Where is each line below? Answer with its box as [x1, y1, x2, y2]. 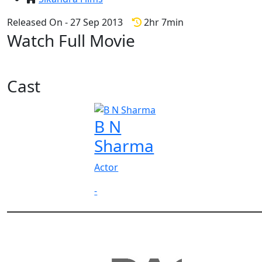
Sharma [94, 134, 154, 157]
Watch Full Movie [7, 29, 135, 51]
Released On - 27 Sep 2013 [7, 16, 132, 29]
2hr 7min [142, 16, 184, 29]
